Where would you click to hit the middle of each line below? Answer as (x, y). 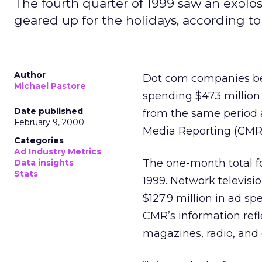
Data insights (44, 163)
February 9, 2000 (49, 122)
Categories (39, 140)
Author (30, 75)
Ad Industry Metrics (58, 151)
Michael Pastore (50, 86)
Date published (49, 111)
